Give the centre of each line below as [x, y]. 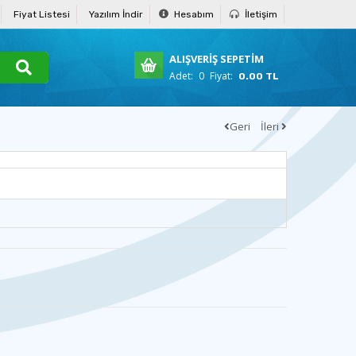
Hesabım [193, 14]
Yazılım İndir [116, 14]
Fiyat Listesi [42, 14]
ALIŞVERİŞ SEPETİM [217, 58]
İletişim [260, 14]
